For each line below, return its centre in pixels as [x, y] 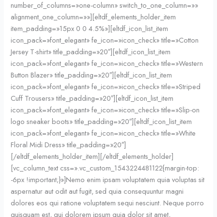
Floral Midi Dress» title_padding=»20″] [69, 144]
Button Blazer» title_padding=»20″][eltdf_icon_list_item [92, 75]
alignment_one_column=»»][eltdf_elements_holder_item [93, 16]
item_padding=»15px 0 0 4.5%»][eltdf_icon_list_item [90, 28]
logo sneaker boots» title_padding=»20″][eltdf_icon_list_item [101, 121]
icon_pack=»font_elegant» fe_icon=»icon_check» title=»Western [107, 63]
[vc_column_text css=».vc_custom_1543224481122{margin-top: [105, 168]
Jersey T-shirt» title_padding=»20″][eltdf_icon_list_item [91, 51]
